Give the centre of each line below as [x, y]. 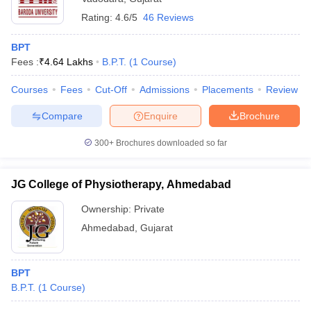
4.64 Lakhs [69, 62]
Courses [30, 90]
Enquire [161, 116]
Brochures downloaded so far [170, 143]
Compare [62, 116]
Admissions [165, 90]
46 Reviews [168, 17]
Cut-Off [111, 90]
